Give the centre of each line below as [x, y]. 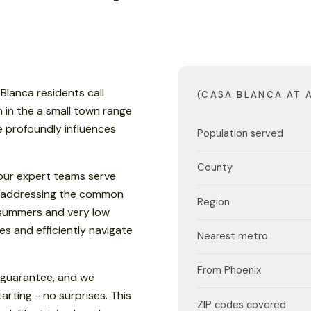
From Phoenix [229, 270]
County [215, 168]
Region [213, 202]
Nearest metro [233, 236]
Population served [240, 133]
